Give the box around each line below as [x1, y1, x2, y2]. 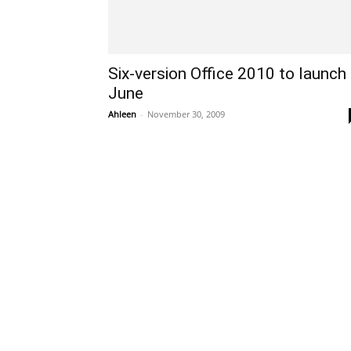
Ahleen [108, 108, 136, 120]
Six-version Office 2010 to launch [108, 64, 346, 83]
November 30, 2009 [147, 108, 225, 120]
